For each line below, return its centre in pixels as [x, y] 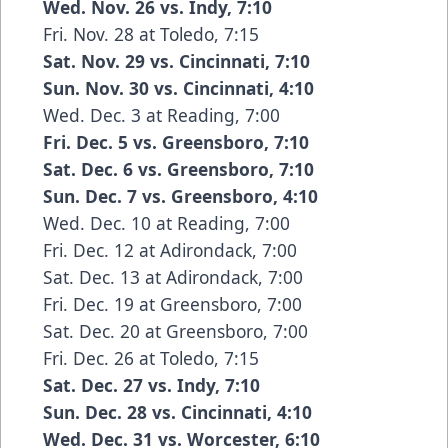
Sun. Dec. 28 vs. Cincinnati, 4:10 [177, 412]
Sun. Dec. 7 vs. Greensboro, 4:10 [180, 196]
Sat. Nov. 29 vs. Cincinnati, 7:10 [176, 61]
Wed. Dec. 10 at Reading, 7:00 [166, 223]
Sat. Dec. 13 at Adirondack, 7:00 [173, 277]
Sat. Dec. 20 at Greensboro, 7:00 [175, 331]
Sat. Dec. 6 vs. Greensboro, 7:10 [178, 169]
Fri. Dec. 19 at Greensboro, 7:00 [172, 304]
